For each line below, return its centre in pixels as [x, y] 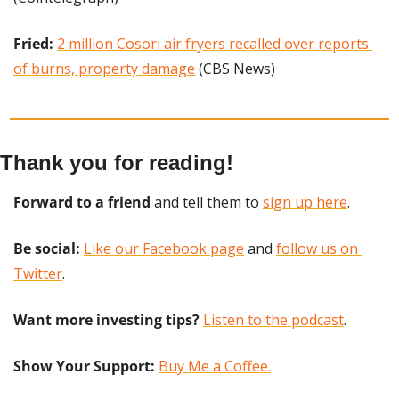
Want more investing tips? [106, 320]
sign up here [305, 203]
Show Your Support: [86, 366]
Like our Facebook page [164, 249]
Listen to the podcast [273, 320]
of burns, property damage [104, 69]
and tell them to [207, 203]
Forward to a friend [82, 203]
